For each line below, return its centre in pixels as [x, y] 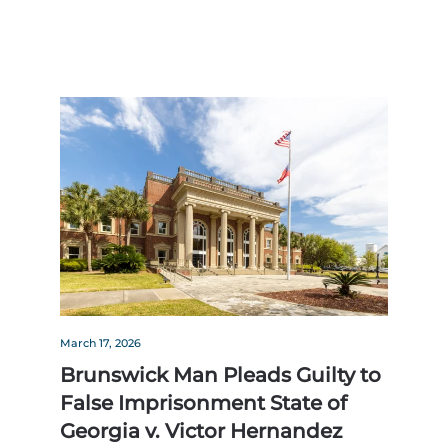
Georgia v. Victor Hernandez [201, 431]
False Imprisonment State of [203, 403]
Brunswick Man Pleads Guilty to [220, 375]
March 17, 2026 [100, 343]
